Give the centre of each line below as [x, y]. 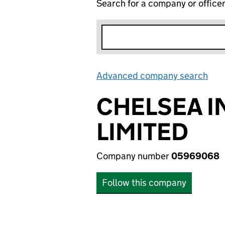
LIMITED [142, 132]
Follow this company [144, 183]
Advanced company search [152, 76]
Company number [134, 156]
